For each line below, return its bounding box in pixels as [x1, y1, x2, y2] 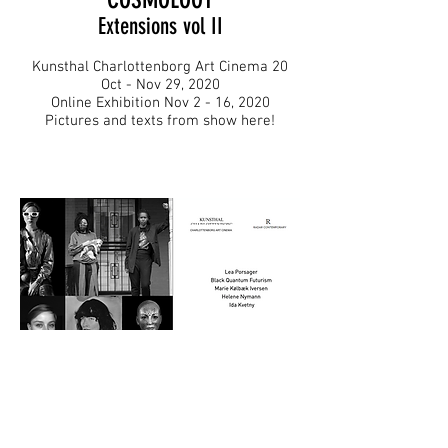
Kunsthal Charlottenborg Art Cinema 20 [32, 58, 288, 76]
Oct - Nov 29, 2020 [100, 76, 220, 94]
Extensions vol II [97, 13, 223, 40]
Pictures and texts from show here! [45, 112, 275, 130]
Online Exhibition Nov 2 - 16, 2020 [50, 94, 270, 112]
